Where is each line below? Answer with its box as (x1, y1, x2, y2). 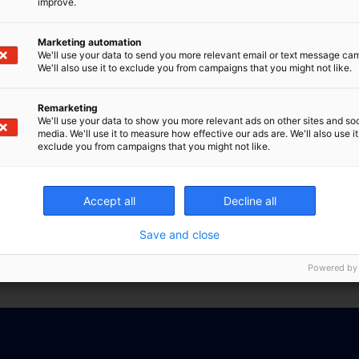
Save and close (139, 228, 220, 241)
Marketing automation (38, 36, 141, 48)
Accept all (83, 194, 135, 208)
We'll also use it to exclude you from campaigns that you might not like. (38, 62, 352, 74)
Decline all (224, 194, 276, 208)
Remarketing (38, 102, 98, 114)
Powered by (308, 262, 357, 273)
